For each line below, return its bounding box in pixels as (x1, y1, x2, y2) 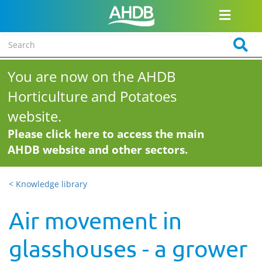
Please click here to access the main (8, 126, 205, 142)
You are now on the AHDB (8, 67, 177, 86)
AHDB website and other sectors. (8, 142, 188, 157)
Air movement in (9, 206, 182, 234)
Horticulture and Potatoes (8, 87, 177, 106)
